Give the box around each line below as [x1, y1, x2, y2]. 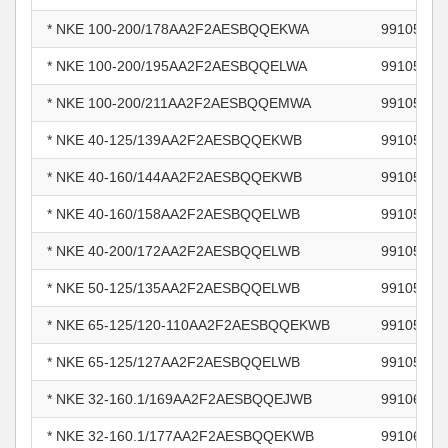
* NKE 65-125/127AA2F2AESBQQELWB [47, 354, 300, 370]
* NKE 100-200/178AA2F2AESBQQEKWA [47, 21, 309, 37]
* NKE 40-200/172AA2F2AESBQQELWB [47, 243, 300, 259]
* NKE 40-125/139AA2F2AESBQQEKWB [47, 132, 302, 148]
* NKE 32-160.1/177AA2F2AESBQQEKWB [47, 428, 314, 444]
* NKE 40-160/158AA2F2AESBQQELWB [47, 206, 300, 222]
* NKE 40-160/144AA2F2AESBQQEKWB [47, 169, 302, 185]
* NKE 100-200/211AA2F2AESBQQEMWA [47, 95, 311, 111]
